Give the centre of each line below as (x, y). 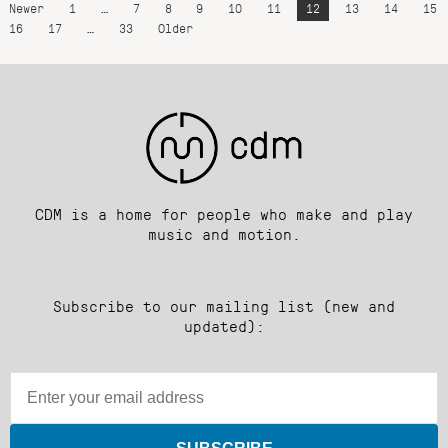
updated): (224, 325)
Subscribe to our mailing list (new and (224, 305)
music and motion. (224, 233)
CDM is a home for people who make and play (224, 213)
